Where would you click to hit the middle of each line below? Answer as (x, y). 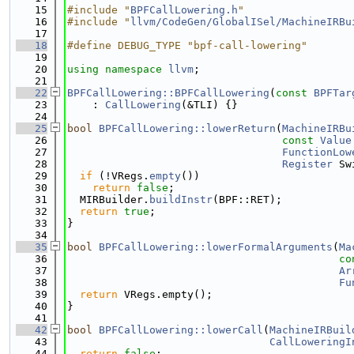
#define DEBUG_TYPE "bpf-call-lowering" (187, 45)
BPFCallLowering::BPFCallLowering (168, 93)
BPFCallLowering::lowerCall (181, 330)
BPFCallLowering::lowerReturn (187, 128)
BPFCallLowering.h (184, 10)
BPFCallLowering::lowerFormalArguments (216, 247)
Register (307, 164)
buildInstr (181, 200)
